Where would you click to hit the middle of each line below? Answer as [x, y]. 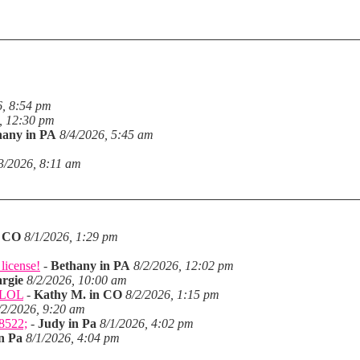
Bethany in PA [90, 266]
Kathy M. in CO [78, 295]
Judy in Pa [67, 323]
